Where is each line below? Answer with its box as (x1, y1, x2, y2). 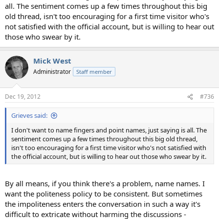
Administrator (33, 67, 71, 76)
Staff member (76, 67, 112, 75)
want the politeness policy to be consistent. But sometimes (5, 188, 202, 198)
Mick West (33, 55, 71, 66)
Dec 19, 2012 (5, 92, 41, 101)
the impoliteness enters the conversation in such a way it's (5, 198, 200, 209)
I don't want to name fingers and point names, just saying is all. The (11, 126, 207, 135)
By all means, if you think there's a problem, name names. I (5, 178, 205, 188)
